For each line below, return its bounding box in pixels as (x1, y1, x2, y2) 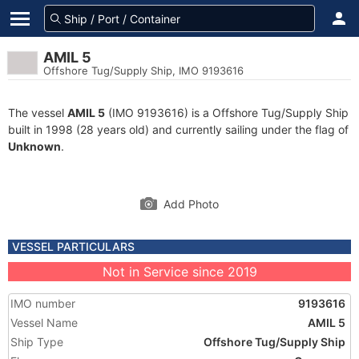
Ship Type (10, 335, 63, 349)
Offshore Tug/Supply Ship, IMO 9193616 (43, 64, 244, 77)
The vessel (8, 106, 67, 119)
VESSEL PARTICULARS (12, 240, 135, 253)
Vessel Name (10, 316, 78, 329)
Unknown (8, 139, 61, 153)
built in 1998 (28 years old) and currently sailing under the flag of (8, 123, 349, 136)
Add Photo (163, 197, 219, 211)
